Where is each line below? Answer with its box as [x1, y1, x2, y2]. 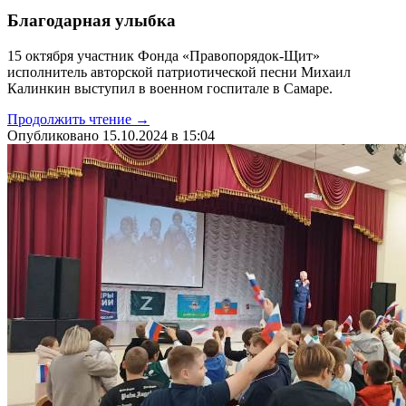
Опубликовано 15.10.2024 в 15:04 [7, 128, 215, 144]
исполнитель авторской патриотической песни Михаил [7, 64, 351, 81]
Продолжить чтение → [7, 111, 150, 128]
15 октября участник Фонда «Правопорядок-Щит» [7, 48, 320, 64]
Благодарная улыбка [7, 11, 176, 31]
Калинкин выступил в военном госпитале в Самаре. [7, 81, 333, 97]
